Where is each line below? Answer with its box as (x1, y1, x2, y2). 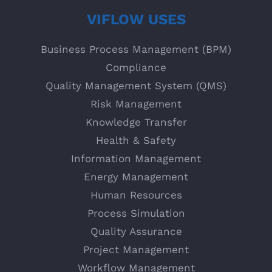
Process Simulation (87, 206, 185, 219)
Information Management (71, 152, 201, 165)
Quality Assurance (90, 225, 182, 237)
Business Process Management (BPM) (41, 42, 231, 55)
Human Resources (90, 188, 182, 201)
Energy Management (84, 170, 188, 183)
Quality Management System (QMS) (46, 79, 226, 92)
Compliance (106, 61, 166, 73)
